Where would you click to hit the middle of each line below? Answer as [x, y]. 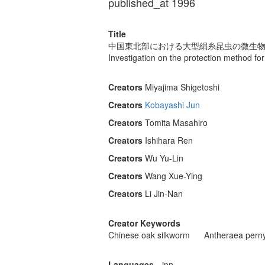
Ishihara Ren [169, 140]
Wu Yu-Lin [164, 158]
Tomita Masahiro [176, 123]
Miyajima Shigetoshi [182, 87]
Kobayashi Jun [172, 105]
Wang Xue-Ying [174, 176]
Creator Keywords [144, 223]
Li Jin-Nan [164, 194]
